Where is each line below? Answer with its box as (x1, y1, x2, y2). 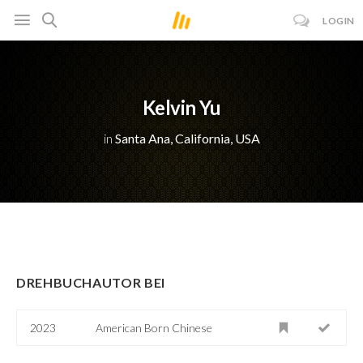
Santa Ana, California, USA (114, 130, 260, 147)
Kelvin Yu (142, 95, 221, 119)
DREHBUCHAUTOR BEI (16, 274, 165, 290)
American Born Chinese (96, 320, 213, 335)
